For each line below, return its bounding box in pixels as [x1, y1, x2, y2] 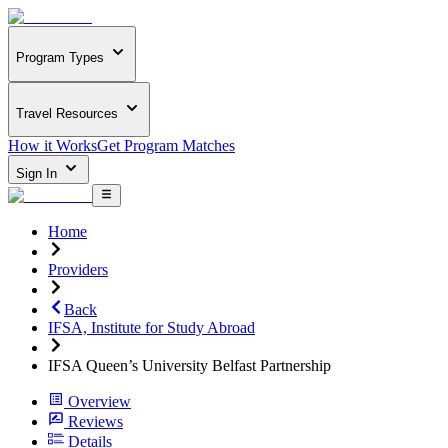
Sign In [16, 166, 61, 182]
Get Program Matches [97, 137, 235, 155]
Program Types [16, 50, 104, 66]
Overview [68, 392, 131, 410]
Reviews [68, 412, 123, 430]
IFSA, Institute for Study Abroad [48, 318, 255, 336]
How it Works [8, 137, 97, 155]
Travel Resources [16, 105, 118, 121]
